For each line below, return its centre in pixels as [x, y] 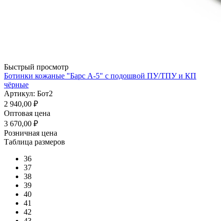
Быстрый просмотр [36, 67]
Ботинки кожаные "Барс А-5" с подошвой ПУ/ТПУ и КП [100, 75]
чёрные [16, 84]
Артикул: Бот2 [28, 93]
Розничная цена [31, 133]
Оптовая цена [27, 113]
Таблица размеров [35, 142]
